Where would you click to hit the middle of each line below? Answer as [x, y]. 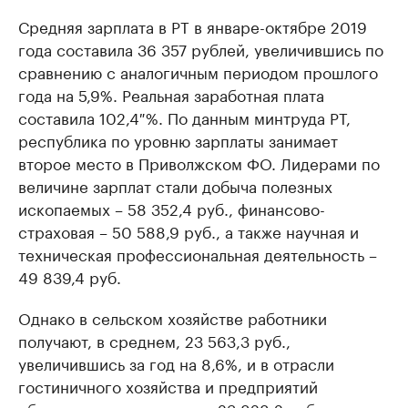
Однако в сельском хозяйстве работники [173, 317]
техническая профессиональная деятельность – [198, 254]
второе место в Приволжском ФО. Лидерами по [199, 163]
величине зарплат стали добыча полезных [175, 185]
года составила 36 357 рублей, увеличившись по [201, 49]
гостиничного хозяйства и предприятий [168, 386]
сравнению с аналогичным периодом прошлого [198, 71]
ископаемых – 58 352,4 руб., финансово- [172, 208]
